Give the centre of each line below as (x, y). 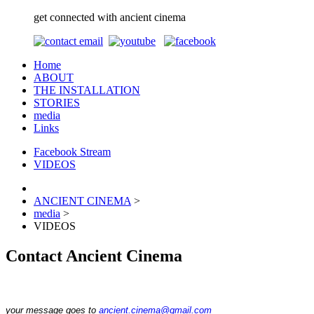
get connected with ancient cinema (110, 17)
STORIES (57, 103)
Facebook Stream (72, 152)
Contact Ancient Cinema (94, 255)
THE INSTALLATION (87, 90)
